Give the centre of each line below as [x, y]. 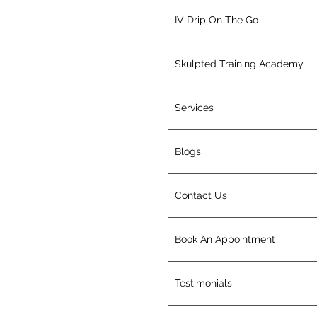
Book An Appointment [225, 239]
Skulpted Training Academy [239, 64]
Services [194, 108]
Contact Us [201, 195]
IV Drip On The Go [217, 20]
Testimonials [203, 283]
